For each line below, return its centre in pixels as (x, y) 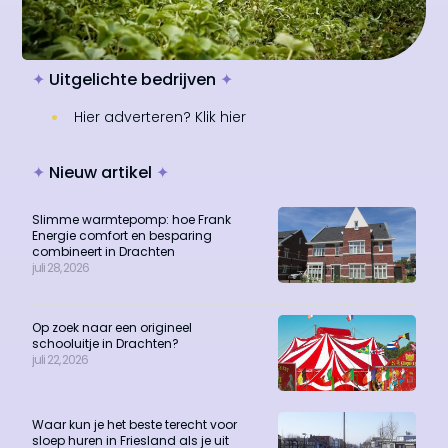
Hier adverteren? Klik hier (160, 117)
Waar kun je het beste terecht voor (135, 425)
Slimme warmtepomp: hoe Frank (132, 220)
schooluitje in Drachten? (106, 344)
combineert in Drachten (104, 252)
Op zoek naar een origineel (112, 328)
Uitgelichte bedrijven (135, 79)
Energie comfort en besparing (122, 236)
